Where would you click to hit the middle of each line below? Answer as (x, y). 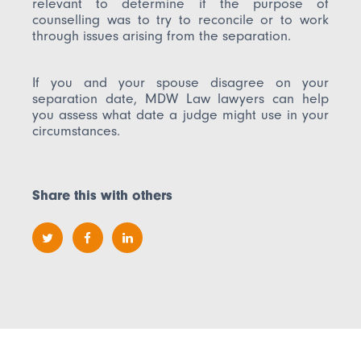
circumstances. (77, 131)
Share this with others (103, 195)
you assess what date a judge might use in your (180, 115)
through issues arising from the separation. (162, 36)
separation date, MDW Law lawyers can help (180, 99)
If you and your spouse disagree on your (180, 83)
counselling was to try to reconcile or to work (180, 20)
